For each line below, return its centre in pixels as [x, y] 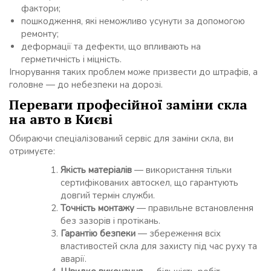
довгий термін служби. [108, 196]
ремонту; [40, 34]
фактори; [41, 9]
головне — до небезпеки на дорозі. [86, 85]
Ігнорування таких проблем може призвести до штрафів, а [133, 72]
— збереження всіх [178, 234]
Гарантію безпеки [98, 234]
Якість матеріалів [96, 170]
